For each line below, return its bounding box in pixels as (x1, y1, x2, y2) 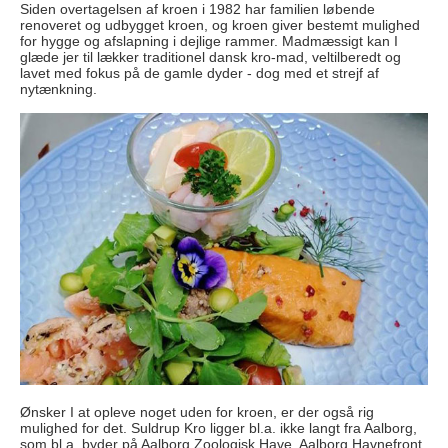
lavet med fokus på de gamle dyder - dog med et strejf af (20, 65, 379, 82)
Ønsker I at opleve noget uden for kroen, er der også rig (20, 403, 374, 420)
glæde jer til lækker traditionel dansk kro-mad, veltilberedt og (20, 49, 401, 66)
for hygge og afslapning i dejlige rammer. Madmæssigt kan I (20, 33, 398, 50)
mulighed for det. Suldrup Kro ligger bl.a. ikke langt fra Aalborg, (20, 419, 417, 436)
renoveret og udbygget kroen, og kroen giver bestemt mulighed (20, 17, 420, 34)
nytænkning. (20, 81, 101, 98)
